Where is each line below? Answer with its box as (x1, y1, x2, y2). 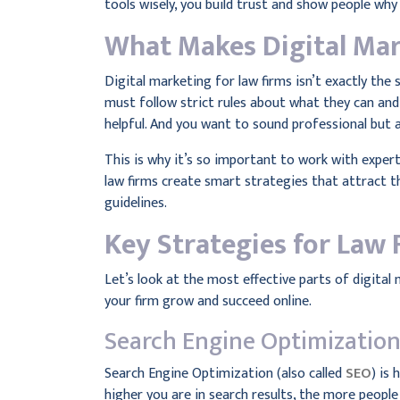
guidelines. (104, 191, 167, 215)
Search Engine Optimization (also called (104, 362, 346, 386)
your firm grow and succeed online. (104, 289, 312, 313)
